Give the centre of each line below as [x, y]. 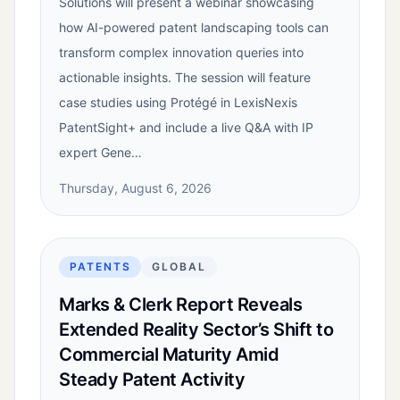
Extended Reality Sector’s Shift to [196, 330]
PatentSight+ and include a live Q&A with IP [186, 128]
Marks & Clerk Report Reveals [180, 305]
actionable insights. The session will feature [185, 78]
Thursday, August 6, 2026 [135, 188]
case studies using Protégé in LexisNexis [178, 103]
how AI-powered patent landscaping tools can [194, 28]
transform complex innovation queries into [181, 53]
